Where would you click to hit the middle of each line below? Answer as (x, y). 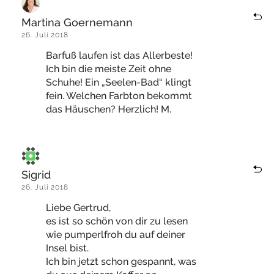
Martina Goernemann (77, 22)
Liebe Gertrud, (78, 208)
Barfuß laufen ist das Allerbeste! (119, 55)
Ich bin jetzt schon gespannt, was (121, 261)
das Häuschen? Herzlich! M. (109, 109)
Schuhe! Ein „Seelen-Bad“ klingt (119, 82)
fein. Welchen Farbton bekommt (119, 96)
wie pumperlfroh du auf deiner (116, 235)
